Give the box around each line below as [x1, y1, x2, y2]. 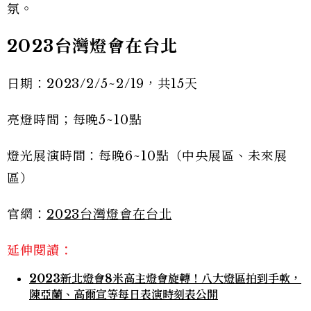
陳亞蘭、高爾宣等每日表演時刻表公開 [29, 287, 218, 302]
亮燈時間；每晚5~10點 [7, 112, 142, 128]
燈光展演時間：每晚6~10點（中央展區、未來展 [7, 149, 287, 165]
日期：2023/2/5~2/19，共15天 [7, 76, 198, 92]
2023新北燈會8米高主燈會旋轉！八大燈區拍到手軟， [29, 271, 301, 286]
